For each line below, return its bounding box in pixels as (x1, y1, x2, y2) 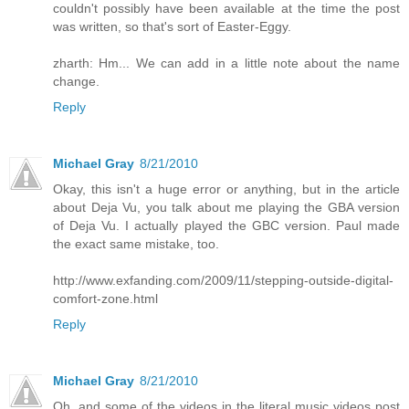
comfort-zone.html (53, 291, 158, 307)
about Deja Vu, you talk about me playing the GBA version (53, 200, 400, 215)
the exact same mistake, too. (53, 236, 219, 252)
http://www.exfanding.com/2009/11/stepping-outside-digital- (53, 273, 393, 288)
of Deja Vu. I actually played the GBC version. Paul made (53, 218, 400, 234)
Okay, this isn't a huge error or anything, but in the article (53, 182, 400, 197)
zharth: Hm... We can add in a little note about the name (53, 56, 400, 71)
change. (53, 74, 100, 89)
